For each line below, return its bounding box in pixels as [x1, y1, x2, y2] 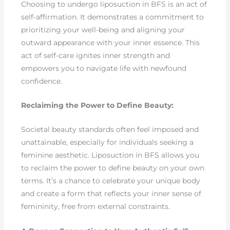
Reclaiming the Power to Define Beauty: [21, 100, 174, 110]
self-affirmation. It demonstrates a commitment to [21, 12, 204, 22]
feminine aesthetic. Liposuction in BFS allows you [21, 150, 200, 160]
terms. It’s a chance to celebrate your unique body [21, 176, 201, 186]
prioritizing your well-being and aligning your [21, 25, 185, 34]
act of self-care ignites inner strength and [21, 50, 170, 60]
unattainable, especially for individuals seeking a [21, 138, 194, 147]
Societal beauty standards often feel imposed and [21, 125, 199, 135]
